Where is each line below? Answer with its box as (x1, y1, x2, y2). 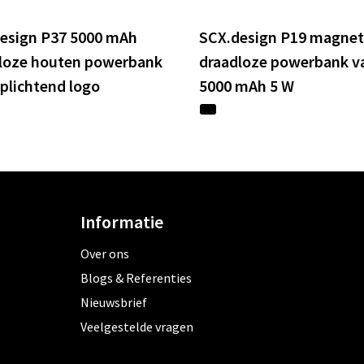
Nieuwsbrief (80, 294, 147, 311)
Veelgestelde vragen (80, 318, 193, 336)
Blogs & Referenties (80, 270, 192, 287)
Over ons (80, 245, 129, 262)
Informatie (80, 210, 163, 234)
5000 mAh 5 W (199, 76, 294, 97)
